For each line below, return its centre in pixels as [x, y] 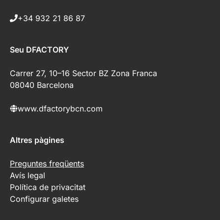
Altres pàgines [37, 140]
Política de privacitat [48, 187]
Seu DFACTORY [39, 49]
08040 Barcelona [42, 85]
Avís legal [27, 175]
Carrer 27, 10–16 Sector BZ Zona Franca [83, 73]
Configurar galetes [44, 199]
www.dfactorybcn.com [60, 108]
